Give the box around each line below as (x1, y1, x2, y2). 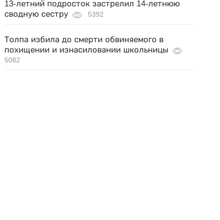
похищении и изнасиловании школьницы (4, 45, 169, 55)
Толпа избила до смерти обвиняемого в (4, 35, 164, 44)
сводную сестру (4, 9, 69, 19)
